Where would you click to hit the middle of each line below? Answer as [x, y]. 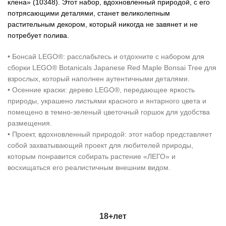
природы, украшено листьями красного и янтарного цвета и [107, 101]
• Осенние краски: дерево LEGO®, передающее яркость [101, 90]
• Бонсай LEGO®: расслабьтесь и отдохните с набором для [106, 56]
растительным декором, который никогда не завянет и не [103, 24]
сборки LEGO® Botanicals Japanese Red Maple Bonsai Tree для [112, 67]
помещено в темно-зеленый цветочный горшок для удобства [109, 112]
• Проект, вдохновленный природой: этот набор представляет [110, 134]
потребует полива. [38, 35]
